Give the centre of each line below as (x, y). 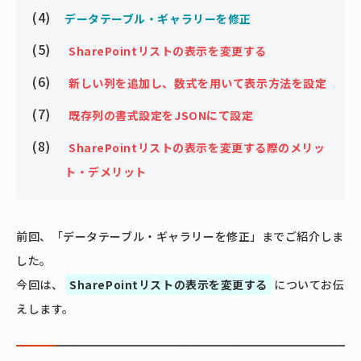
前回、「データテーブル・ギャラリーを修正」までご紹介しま (180, 236)
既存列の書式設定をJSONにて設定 (161, 115)
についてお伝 (309, 284)
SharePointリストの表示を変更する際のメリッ (197, 147)
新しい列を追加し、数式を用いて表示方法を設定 (198, 83)
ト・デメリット (106, 171)
